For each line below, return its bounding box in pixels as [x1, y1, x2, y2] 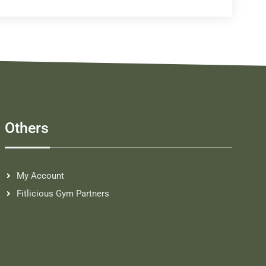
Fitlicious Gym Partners [16, 188, 109, 199]
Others [4, 119, 49, 137]
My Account [16, 170, 64, 181]
